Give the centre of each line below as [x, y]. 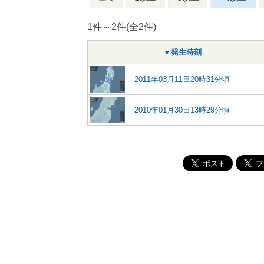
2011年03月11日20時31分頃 [182, 79]
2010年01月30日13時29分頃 [182, 110]
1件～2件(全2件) [122, 27]
